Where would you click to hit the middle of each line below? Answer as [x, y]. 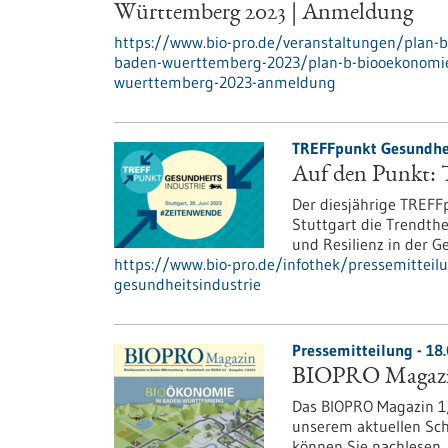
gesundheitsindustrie [187, 284]
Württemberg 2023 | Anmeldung [263, 14]
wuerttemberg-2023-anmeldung [225, 82]
